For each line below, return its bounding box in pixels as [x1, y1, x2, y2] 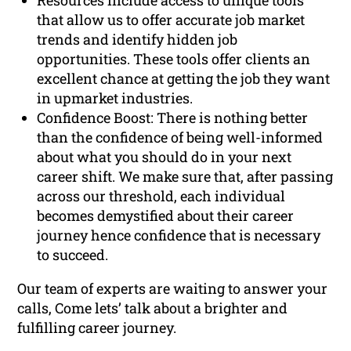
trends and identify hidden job [37, 30, 238, 49]
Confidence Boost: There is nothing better [37, 108, 309, 128]
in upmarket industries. [37, 89, 194, 108]
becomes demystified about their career [37, 206, 295, 226]
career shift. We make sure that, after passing [37, 167, 334, 186]
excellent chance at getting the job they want [37, 69, 331, 89]
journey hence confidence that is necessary [37, 226, 321, 245]
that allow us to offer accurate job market [37, 10, 306, 30]
